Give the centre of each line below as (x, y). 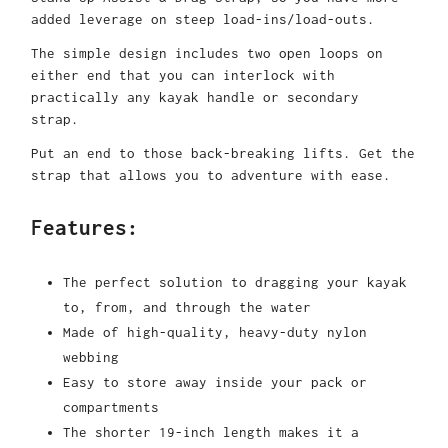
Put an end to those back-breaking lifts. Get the (223, 153)
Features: (85, 228)
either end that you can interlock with (183, 75)
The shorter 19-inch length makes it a (211, 431)
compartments (111, 406)
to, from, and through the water (187, 306)
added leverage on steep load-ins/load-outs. (203, 19)
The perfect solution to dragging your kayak (235, 281)
